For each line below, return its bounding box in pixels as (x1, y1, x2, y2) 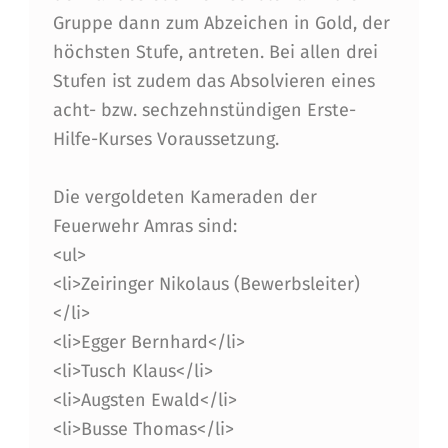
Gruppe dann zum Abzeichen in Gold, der (52, 12, 390, 35)
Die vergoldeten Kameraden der (52, 186, 317, 209)
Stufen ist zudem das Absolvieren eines (52, 70, 375, 93)
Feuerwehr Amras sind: (52, 215, 237, 238)
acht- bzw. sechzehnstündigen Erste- (52, 99, 356, 122)
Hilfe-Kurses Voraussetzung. (52, 128, 279, 151)
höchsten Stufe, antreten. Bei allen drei (52, 41, 378, 64)
